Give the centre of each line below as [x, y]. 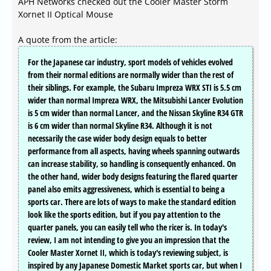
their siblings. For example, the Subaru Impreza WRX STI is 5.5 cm [135, 88]
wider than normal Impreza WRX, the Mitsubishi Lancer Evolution [135, 100]
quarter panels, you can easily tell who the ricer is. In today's [127, 227]
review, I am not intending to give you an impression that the [129, 240]
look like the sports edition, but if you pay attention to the [124, 215]
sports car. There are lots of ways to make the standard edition [132, 202]
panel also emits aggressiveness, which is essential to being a [126, 189]
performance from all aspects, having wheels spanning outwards [134, 151]
